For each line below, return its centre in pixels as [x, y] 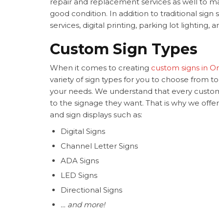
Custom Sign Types [124, 49]
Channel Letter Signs [99, 146]
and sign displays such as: [97, 115]
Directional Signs [91, 190]
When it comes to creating [100, 68]
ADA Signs [80, 161]
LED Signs [79, 175]
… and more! [83, 205]
